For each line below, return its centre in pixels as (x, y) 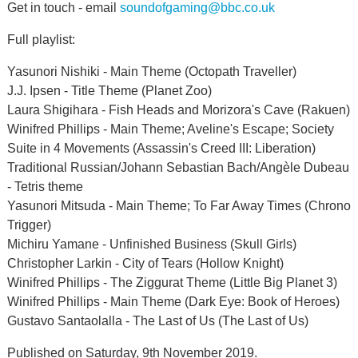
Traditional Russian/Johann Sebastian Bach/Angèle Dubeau (178, 167)
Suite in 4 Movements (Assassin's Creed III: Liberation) (161, 148)
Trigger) (29, 225)
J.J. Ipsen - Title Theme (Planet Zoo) (109, 91)
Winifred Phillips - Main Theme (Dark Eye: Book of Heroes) (173, 302)
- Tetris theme (45, 187)
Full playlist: (41, 40)
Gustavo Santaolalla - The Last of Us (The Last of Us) (157, 321)
